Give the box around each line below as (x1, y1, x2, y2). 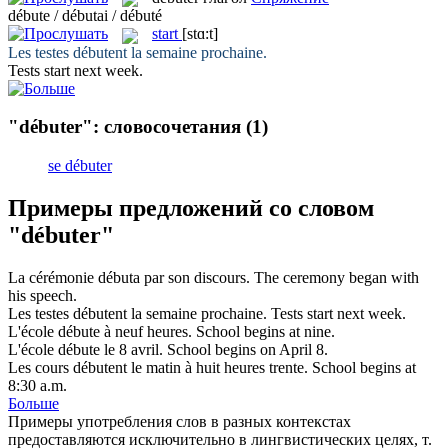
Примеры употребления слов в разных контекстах (8, 412, 351, 430)
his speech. (8, 286, 77, 304)
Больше (8, 394, 59, 412)
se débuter (48, 156, 112, 174)
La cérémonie (8, 268, 98, 286)
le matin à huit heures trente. (127, 358, 308, 376)
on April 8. (256, 340, 328, 358)
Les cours (8, 358, 73, 376)
